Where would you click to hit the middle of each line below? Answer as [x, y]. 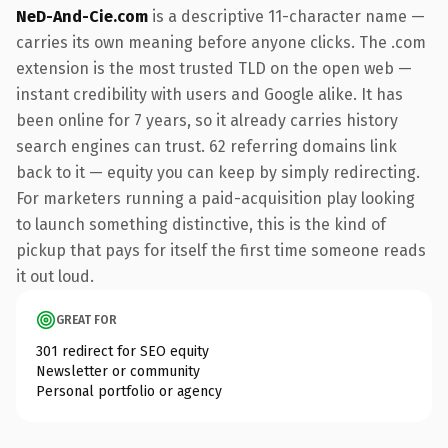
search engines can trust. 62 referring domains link [206, 146]
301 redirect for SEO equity [122, 351]
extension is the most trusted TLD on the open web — [214, 68]
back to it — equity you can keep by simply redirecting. [218, 172]
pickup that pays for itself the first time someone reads [221, 250]
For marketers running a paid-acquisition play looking [215, 198]
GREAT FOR [86, 319]
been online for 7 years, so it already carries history [207, 120]
